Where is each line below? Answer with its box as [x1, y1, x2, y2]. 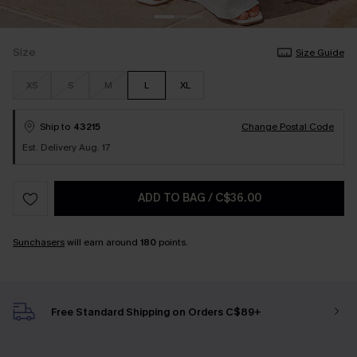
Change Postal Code [241, 120, 334, 133]
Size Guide [296, 46, 344, 59]
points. [156, 236, 188, 249]
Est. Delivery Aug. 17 [22, 141, 110, 154]
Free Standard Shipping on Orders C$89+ [51, 304, 261, 319]
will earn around [65, 236, 140, 249]
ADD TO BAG [137, 190, 208, 206]
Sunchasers [13, 236, 65, 249]
